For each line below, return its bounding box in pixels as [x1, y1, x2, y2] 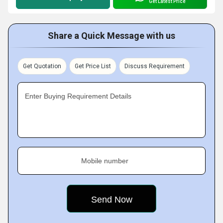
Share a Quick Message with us [48, 30, 175, 41]
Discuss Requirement [124, 63, 185, 70]
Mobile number [81, 157, 128, 165]
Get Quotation [23, 63, 61, 70]
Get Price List [75, 63, 111, 70]
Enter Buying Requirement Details [25, 92, 131, 100]
